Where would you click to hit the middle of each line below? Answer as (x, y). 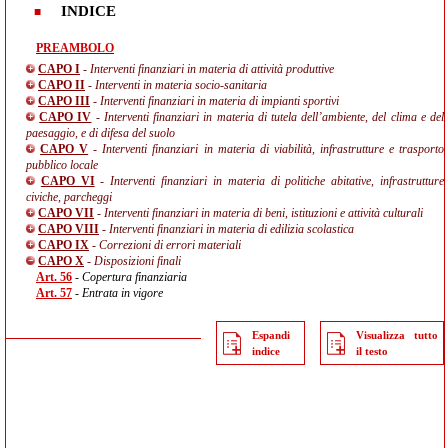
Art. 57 (54, 293)
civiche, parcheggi (69, 197)
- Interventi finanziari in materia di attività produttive (207, 69)
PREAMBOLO (75, 48)
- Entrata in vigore (117, 293)
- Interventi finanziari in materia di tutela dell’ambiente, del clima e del (268, 117)
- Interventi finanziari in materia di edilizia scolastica (226, 229)
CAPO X (61, 261)
